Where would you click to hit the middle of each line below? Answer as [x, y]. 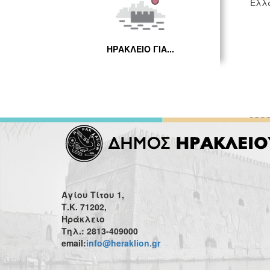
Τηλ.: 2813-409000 [100, 231]
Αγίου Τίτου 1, [93, 195]
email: [74, 243]
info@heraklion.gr [123, 243]
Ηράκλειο [83, 219]
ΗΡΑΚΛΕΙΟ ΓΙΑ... [141, 49]
